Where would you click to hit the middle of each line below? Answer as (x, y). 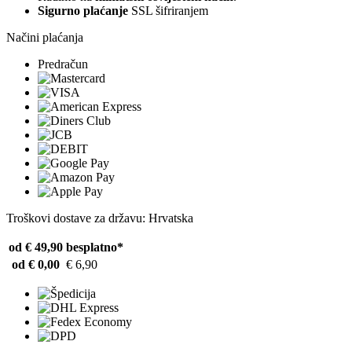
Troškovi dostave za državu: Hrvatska (100, 218)
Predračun (63, 64)
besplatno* (95, 247)
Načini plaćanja (45, 37)
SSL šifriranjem (168, 10)
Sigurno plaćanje (83, 10)
